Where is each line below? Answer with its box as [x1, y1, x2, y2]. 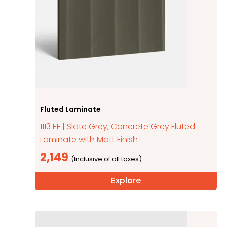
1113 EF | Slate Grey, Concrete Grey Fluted [40, 121, 196, 133]
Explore [110, 175, 141, 187]
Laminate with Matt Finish [40, 134, 138, 146]
